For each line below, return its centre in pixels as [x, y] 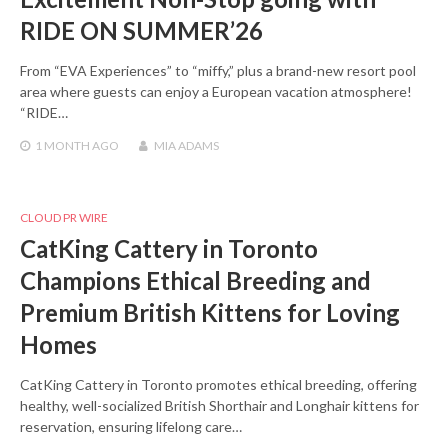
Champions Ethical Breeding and [195, 280]
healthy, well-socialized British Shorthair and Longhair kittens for [219, 405]
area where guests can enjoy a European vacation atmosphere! [216, 91]
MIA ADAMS [186, 145]
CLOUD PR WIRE [64, 217]
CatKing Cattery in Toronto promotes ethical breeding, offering [218, 384]
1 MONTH [62, 145]
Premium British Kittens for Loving [210, 312]
